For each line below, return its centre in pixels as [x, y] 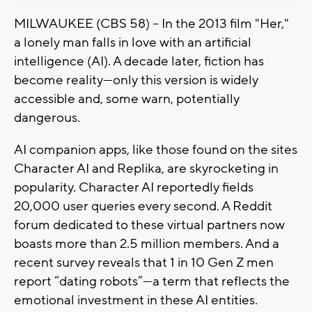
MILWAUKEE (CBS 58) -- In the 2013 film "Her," [151, 23]
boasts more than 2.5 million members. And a [147, 243]
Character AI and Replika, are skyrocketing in [146, 168]
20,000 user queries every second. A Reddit [143, 206]
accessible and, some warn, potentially [127, 99]
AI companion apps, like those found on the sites [156, 149]
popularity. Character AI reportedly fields [134, 187]
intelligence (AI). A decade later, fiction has [139, 61]
